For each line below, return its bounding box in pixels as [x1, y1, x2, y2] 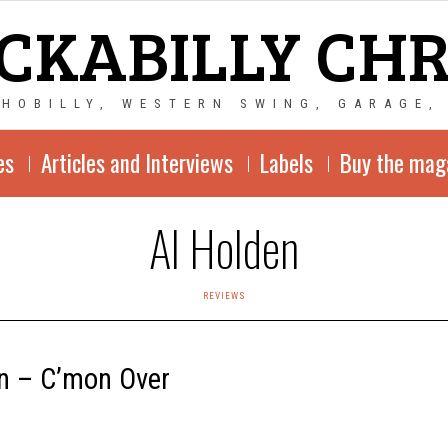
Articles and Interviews [40, 146, 233, 180]
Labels [259, 146, 313, 180]
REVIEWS [202, 290, 246, 301]
